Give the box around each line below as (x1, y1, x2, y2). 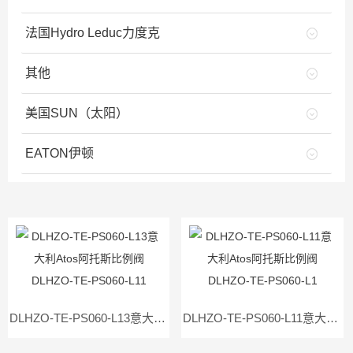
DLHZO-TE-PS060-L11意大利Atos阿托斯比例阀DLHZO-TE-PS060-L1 (326, 311, 339, 325)
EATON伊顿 (25, 147, 95, 160)
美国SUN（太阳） (25, 106, 129, 120)
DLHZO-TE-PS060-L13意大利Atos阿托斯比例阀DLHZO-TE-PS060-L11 (154, 311, 166, 325)
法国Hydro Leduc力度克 (25, 26, 161, 39)
